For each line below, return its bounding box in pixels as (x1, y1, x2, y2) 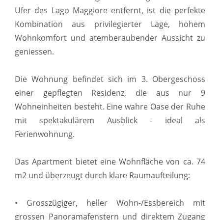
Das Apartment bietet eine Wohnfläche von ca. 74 (15, 156, 205, 167)
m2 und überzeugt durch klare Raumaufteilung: (15, 169, 190, 181)
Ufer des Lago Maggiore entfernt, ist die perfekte (15, 4, 205, 16)
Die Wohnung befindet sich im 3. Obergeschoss (15, 73, 205, 84)
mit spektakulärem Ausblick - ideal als (15, 114, 205, 126)
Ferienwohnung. (15, 128, 75, 139)
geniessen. (15, 46, 54, 57)
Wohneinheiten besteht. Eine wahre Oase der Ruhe (15, 101, 205, 112)
